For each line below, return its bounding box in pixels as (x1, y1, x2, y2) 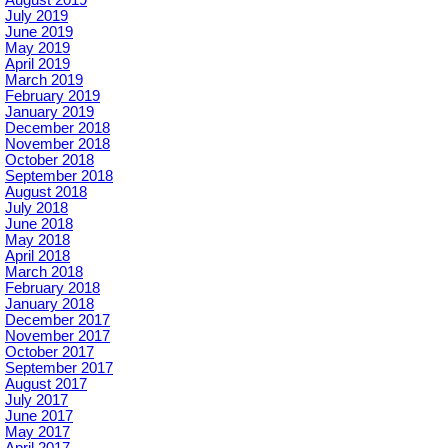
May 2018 (5, 232, 70, 248)
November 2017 (5, 328, 110, 344)
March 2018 (5, 264, 83, 280)
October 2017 (5, 344, 94, 360)
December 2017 (5, 312, 110, 328)
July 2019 (5, 8, 68, 24)
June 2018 (5, 216, 73, 232)
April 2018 (5, 248, 70, 264)
